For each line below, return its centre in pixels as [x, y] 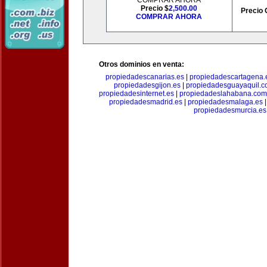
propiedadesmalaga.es [225, 102]
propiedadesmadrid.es [146, 102]
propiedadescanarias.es [145, 77]
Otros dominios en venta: [142, 64]
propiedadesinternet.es [136, 94]
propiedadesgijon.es [147, 85]
